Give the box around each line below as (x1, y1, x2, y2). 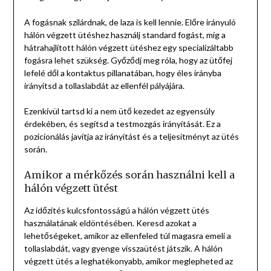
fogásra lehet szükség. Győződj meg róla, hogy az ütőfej (24, 55, 232, 66)
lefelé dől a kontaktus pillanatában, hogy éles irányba (24, 68, 221, 79)
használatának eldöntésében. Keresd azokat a (24, 218, 197, 229)
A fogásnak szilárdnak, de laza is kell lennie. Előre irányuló (24, 17, 236, 28)
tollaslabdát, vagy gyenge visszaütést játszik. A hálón (24, 243, 223, 254)
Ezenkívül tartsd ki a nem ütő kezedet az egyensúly (24, 106, 215, 117)
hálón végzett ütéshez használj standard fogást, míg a (24, 30, 226, 41)
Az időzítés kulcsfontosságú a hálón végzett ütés (24, 205, 209, 216)
